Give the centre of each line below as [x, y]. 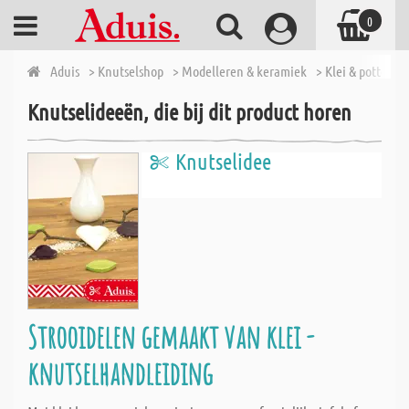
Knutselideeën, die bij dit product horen [189, 112]
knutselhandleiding [120, 373]
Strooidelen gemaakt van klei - [171, 336]
